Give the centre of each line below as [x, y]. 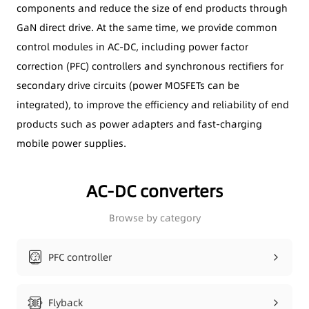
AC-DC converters [154, 191]
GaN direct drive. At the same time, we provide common [147, 27]
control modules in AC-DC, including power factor [132, 47]
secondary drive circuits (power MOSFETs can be [128, 85]
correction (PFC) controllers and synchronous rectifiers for [150, 66]
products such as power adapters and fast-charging [139, 124]
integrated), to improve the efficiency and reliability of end [153, 104]
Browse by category [154, 218]
